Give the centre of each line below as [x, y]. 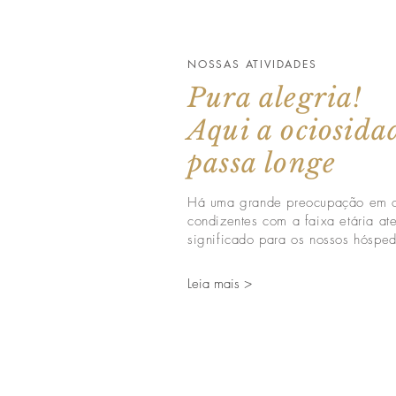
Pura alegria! [275, 98]
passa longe [262, 163]
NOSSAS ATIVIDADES [252, 64]
